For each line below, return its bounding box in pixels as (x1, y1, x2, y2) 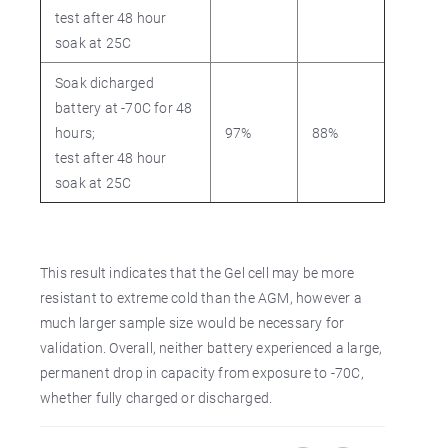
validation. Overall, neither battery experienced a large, (40, 338, 383, 357)
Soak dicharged (55, 73, 154, 92)
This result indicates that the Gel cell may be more (40, 263, 355, 282)
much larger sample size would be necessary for (40, 313, 345, 332)
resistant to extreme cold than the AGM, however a (40, 288, 362, 307)
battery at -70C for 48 (55, 98, 193, 117)
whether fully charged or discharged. (40, 388, 273, 407)
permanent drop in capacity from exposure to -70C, (40, 363, 364, 382)
